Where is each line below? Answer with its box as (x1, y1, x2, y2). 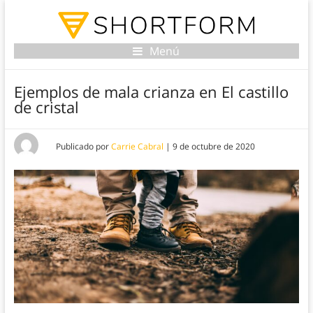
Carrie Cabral (110, 140, 163, 153)
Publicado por (55, 140, 111, 153)
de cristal (13, 96, 79, 118)
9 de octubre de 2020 (172, 140, 255, 153)
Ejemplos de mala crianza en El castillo (13, 81, 289, 103)
